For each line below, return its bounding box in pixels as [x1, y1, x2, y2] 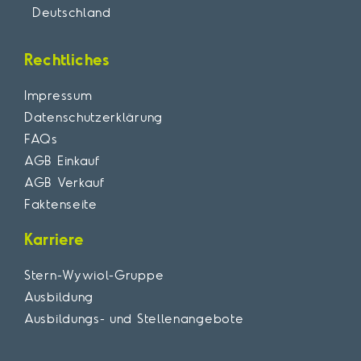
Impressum [24, 86, 93, 103]
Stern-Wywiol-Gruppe [24, 266, 164, 283]
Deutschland [32, 4, 111, 21]
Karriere [24, 228, 85, 249]
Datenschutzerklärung [24, 108, 163, 125]
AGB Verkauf [24, 173, 105, 190]
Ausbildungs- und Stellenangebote [24, 309, 244, 326]
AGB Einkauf [24, 151, 100, 168]
